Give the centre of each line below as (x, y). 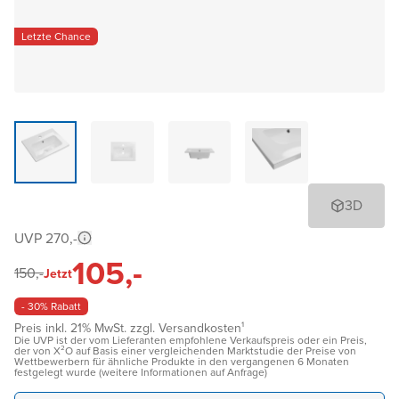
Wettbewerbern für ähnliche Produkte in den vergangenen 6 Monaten (182, 362)
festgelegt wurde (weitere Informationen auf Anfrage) (141, 373)
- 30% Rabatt (51, 307)
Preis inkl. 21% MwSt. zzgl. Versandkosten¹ (129, 329)
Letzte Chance (56, 36)
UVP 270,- (46, 239)
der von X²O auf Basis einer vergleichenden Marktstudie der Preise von (185, 351)
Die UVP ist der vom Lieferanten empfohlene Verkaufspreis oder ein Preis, (191, 341)
